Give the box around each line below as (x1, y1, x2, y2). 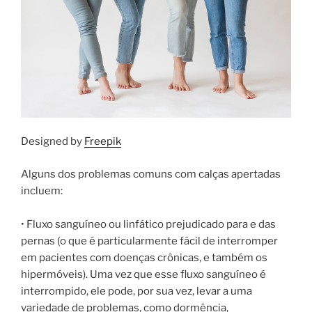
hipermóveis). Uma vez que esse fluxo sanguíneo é (21, 267, 266, 281)
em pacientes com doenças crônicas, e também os (21, 251, 267, 264)
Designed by (21, 135, 84, 148)
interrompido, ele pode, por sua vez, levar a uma (21, 284, 252, 297)
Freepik (84, 135, 121, 148)
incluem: (21, 184, 63, 197)
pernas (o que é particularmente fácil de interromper (21, 234, 278, 247)
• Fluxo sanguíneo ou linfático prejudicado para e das (21, 217, 276, 231)
